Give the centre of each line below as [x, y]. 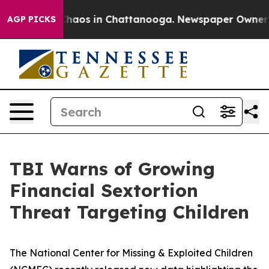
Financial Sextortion [104, 190]
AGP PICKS [32, 19]
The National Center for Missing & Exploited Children [131, 253]
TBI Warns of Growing [112, 169]
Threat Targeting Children [129, 212]
